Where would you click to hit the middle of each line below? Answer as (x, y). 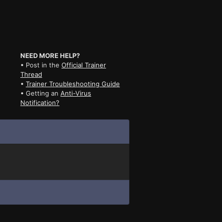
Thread (31, 74)
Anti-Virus (76, 93)
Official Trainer (83, 65)
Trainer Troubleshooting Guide (73, 83)
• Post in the (41, 65)
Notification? (40, 102)
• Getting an (40, 93)
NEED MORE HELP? (50, 55)
